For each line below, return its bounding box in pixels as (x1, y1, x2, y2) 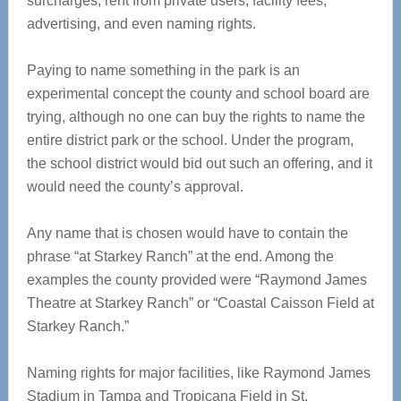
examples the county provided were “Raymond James (26, 272, 367, 287)
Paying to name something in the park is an (26, 63, 300, 78)
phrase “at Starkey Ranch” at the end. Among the (26, 249, 334, 264)
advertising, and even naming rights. (26, 16, 256, 31)
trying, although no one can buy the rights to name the (26, 109, 365, 124)
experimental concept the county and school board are (26, 86, 370, 101)
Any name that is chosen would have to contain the (26, 226, 348, 241)
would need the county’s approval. (26, 179, 243, 194)
